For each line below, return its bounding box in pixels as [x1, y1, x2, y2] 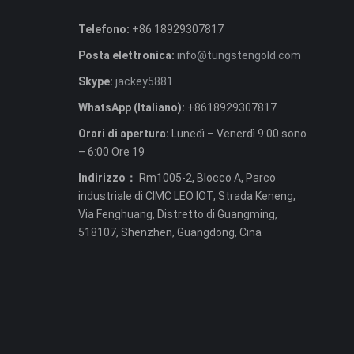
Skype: [77, 75, 113, 88]
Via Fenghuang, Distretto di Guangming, [77, 208, 277, 220]
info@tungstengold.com [176, 49, 301, 62]
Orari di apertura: [77, 127, 171, 140]
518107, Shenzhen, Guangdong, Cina [77, 226, 262, 239]
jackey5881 [115, 75, 173, 88]
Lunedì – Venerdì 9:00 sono [171, 127, 307, 140]
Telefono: [77, 23, 130, 36]
